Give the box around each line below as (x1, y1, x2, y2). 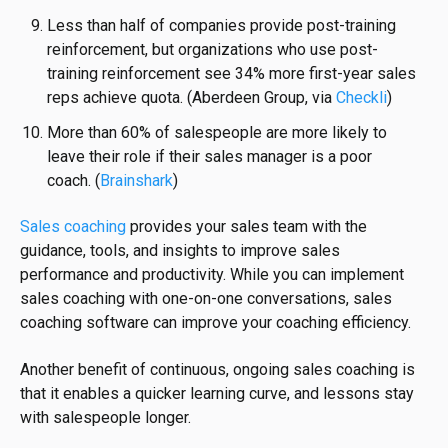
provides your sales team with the (126, 217, 367, 237)
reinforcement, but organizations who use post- (47, 39, 379, 59)
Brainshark (100, 170, 174, 190)
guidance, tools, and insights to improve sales (20, 241, 340, 261)
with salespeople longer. (20, 407, 191, 427)
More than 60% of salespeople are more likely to (47, 122, 388, 142)
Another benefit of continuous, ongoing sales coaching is (20, 359, 415, 379)
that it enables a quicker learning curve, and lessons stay (20, 383, 414, 403)
